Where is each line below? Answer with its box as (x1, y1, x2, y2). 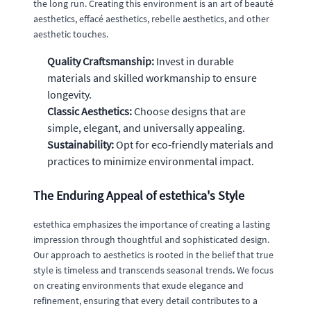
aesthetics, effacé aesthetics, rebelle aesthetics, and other (33, 12, 269, 25)
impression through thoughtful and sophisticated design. (33, 233, 269, 246)
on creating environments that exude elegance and (33, 278, 244, 292)
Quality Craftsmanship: (47, 53, 154, 68)
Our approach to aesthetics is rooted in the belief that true (33, 248, 274, 261)
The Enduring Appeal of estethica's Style (33, 187, 244, 203)
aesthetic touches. (33, 27, 108, 40)
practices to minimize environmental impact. (47, 153, 254, 168)
